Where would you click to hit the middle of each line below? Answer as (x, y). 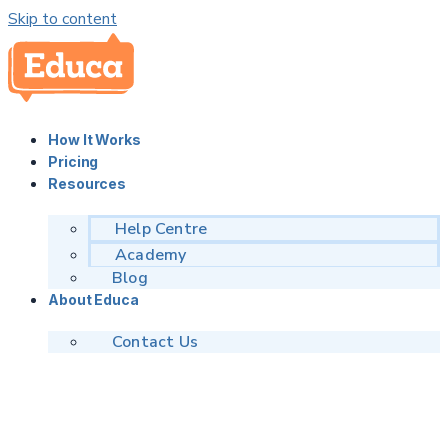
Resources (87, 183)
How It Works (94, 139)
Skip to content (62, 19)
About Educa (93, 299)
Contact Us (155, 342)
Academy (151, 255)
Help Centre (161, 229)
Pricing (73, 161)
